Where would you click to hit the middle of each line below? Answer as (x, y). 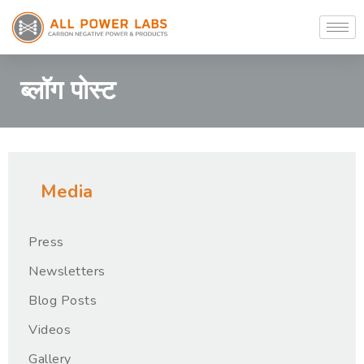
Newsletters (67, 271)
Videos (50, 330)
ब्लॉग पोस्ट (68, 91)
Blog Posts (63, 301)
